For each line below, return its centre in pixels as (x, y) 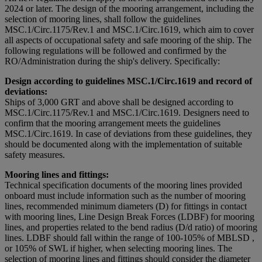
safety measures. (35, 155)
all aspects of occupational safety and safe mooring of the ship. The (128, 40)
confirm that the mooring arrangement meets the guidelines (113, 123)
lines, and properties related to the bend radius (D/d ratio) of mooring (131, 227)
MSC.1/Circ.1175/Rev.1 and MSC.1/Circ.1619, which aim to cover (129, 30)
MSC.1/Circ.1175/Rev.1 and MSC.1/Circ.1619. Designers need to (127, 113)
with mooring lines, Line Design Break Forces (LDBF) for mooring (130, 217)
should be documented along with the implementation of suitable (123, 144)
